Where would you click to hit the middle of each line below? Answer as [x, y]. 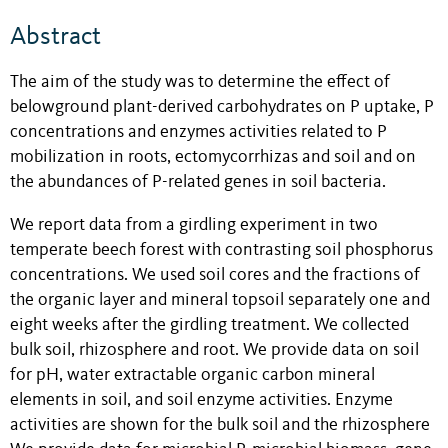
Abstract [55, 36]
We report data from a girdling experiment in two [194, 225]
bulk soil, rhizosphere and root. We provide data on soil [214, 350]
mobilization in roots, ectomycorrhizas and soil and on [213, 158]
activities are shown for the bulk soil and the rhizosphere [220, 425]
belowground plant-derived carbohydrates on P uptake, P [222, 108]
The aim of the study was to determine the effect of [200, 83]
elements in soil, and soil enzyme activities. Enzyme [201, 400]
